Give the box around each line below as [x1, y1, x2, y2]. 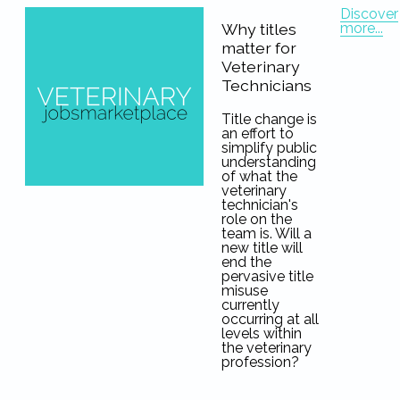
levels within [221, 325, 302, 343]
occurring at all [221, 311, 319, 329]
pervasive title [221, 268, 313, 286]
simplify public [221, 139, 317, 157]
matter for [221, 37, 296, 57]
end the [221, 254, 271, 271]
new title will [221, 239, 303, 257]
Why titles [221, 19, 296, 38]
